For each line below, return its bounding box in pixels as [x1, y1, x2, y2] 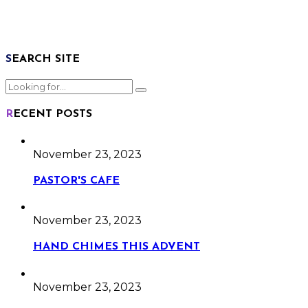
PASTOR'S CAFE [33, 175, 120, 186]
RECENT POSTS [13, 109, 92, 120]
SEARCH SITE [12, 53, 80, 65]
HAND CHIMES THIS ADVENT [33, 241, 200, 253]
